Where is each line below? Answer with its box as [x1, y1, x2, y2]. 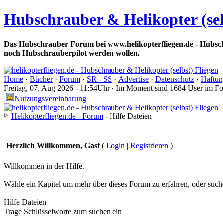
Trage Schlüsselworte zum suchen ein [4, 207, 126, 216]
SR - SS [87, 74, 112, 83]
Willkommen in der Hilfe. [4, 161, 84, 170]
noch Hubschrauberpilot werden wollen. [4, 48, 140, 57]
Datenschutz [155, 74, 194, 83]
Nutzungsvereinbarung [14, 94, 86, 103]
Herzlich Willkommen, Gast [6, 141, 100, 150]
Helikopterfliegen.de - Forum [11, 111, 103, 120]
